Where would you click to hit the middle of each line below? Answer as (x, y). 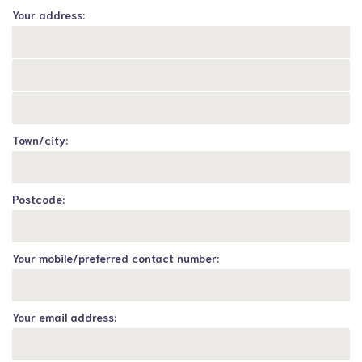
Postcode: (38, 199)
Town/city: (40, 140)
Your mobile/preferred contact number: (116, 258)
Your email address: (64, 317)
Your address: (48, 15)
